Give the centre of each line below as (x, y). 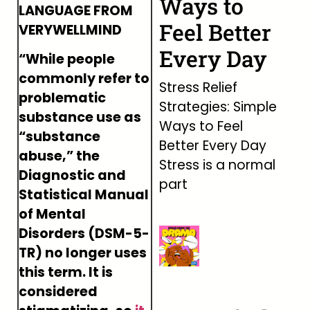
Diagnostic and (72, 176)
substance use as (80, 118)
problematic (62, 98)
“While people (67, 60)
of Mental (52, 215)
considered (58, 292)
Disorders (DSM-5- (84, 234)
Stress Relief (198, 88)
